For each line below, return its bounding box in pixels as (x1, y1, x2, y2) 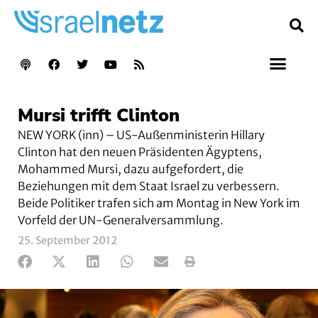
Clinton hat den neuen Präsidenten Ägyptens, (18, 144, 262, 159)
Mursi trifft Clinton (18, 103, 180, 128)
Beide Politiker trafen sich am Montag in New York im (18, 195, 300, 210)
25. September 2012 (18, 233, 117, 247)
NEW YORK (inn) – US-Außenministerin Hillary (18, 127, 265, 142)
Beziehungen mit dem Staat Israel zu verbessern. (18, 178, 280, 193)
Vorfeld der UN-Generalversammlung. (18, 212, 224, 227)
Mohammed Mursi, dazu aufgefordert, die (18, 161, 243, 176)
